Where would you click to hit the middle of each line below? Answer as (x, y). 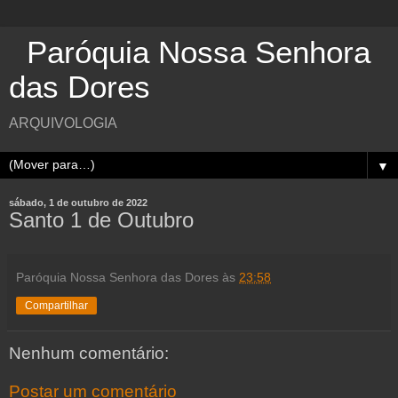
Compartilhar (56, 305)
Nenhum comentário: (89, 353)
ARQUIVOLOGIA (63, 123)
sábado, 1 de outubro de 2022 (78, 203)
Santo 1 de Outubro (101, 220)
